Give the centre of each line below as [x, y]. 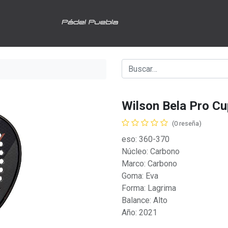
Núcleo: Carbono [151, 151]
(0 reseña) [187, 123]
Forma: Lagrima [149, 188]
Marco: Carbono [149, 164]
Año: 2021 [139, 212]
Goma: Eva [140, 176]
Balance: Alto [145, 200]
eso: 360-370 [146, 139]
